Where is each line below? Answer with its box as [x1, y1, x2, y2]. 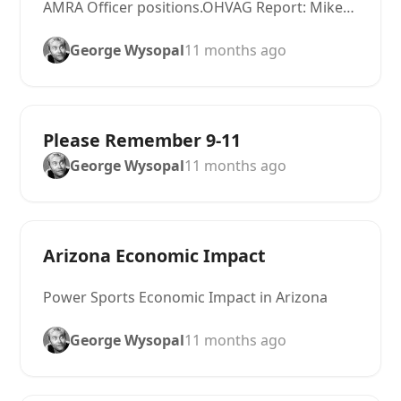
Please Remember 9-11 [43, 128, 242, 152]
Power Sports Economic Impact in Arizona [43, 287, 328, 307]
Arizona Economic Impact [43, 243, 267, 268]
